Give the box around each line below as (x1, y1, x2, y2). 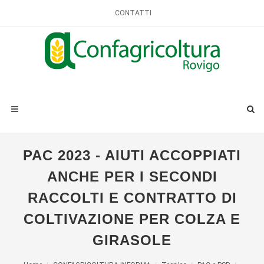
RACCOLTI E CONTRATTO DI (27, 190, 237, 206)
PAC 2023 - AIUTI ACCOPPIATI (23, 147, 241, 163)
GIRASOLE (93, 232, 171, 248)
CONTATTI (115, 9, 151, 17)
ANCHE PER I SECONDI (47, 169, 217, 184)
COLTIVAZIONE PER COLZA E (24, 211, 240, 227)
